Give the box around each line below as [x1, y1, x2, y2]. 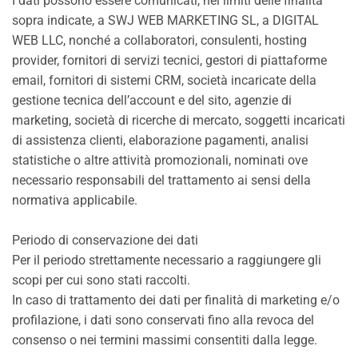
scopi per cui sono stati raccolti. [12, 272, 190, 288]
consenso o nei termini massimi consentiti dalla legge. [12, 332, 317, 348]
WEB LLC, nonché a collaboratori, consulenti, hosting [12, 33, 307, 48]
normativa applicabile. [12, 193, 137, 208]
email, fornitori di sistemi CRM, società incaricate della [12, 73, 316, 88]
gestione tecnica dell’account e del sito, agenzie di [12, 93, 292, 108]
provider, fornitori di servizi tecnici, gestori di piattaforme [12, 53, 327, 68]
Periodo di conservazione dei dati [12, 233, 198, 248]
